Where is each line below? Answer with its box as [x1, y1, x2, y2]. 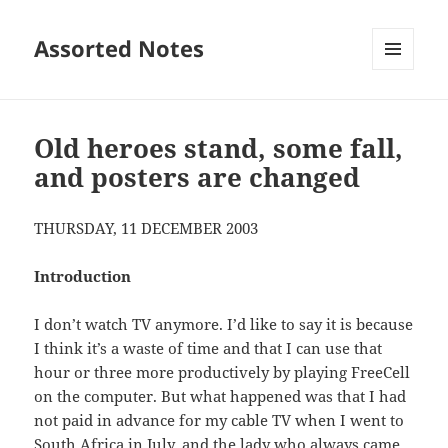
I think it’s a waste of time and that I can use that [34, 338, 383, 359]
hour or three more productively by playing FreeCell [34, 362, 411, 383]
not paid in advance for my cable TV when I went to [34, 410, 405, 431]
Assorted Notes [34, 33, 205, 64]
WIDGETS [372, 103, 429, 121]
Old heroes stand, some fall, [34, 130, 404, 167]
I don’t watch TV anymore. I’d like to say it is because [34, 314, 414, 335]
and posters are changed [34, 159, 361, 196]
